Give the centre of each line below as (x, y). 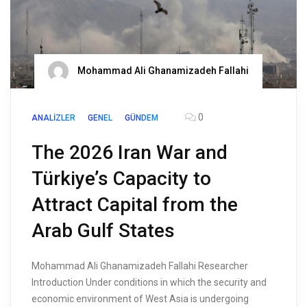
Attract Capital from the (135, 204)
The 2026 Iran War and (130, 152)
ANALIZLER (53, 118)
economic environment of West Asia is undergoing (140, 298)
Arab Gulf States (103, 230)
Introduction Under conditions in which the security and (149, 282)
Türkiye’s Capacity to (121, 178)
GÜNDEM (142, 118)
